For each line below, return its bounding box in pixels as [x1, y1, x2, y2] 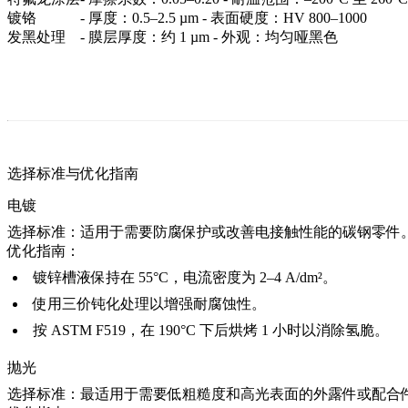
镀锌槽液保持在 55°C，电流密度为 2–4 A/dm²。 [33, 270, 337, 286]
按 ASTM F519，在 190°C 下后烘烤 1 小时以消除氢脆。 [33, 322, 389, 339]
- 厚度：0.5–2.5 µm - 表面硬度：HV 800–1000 [80, 10, 367, 26]
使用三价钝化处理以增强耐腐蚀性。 [33, 296, 266, 312]
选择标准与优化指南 [7, 166, 138, 182]
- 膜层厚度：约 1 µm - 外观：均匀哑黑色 [80, 29, 338, 46]
